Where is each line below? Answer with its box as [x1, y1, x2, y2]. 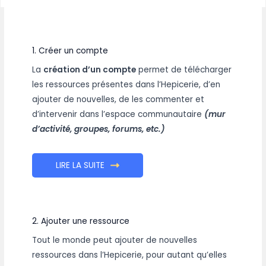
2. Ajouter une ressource [32, 215, 130, 227]
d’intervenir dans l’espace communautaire [32, 108, 205, 120]
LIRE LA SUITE [56, 159, 105, 171]
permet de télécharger [136, 64, 232, 75]
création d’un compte [43, 64, 137, 75]
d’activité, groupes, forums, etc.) [32, 123, 166, 135]
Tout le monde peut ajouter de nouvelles [32, 234, 198, 246]
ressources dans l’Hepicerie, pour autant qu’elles [32, 249, 227, 261]
